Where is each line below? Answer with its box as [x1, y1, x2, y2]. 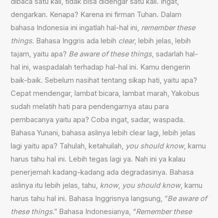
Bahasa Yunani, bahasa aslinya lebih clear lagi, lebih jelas [11, 128, 196, 137]
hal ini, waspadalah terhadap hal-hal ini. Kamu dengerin [11, 62, 191, 72]
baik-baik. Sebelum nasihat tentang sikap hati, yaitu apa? [11, 75, 198, 85]
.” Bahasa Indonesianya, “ [53, 207, 136, 216]
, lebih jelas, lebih [134, 36, 191, 45]
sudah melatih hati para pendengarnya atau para [11, 102, 169, 111]
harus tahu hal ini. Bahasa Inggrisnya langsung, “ [11, 194, 168, 203]
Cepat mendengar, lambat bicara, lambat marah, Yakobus [11, 89, 200, 98]
